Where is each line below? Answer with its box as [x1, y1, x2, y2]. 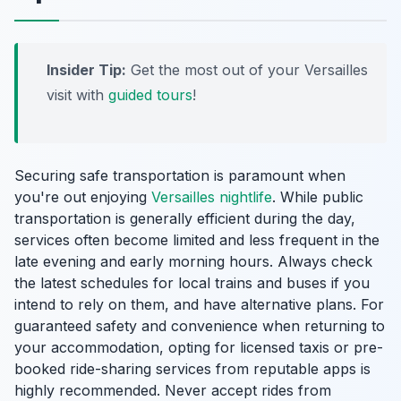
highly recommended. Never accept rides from [14, 381, 331, 399]
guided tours [108, 86, 192, 104]
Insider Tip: [47, 61, 126, 79]
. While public [272, 188, 363, 206]
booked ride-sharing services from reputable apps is [14, 360, 371, 378]
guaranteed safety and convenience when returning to [14, 317, 385, 335]
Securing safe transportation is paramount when [14, 166, 346, 184]
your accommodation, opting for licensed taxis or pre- [14, 338, 383, 356]
